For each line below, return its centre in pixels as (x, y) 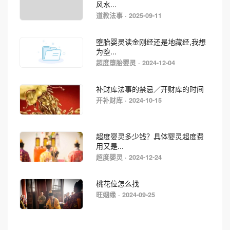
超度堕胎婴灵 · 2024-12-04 (135, 62)
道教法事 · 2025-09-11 (129, 15)
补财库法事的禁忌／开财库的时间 (150, 89)
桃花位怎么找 (117, 183)
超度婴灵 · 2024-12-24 (129, 157)
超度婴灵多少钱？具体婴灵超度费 (150, 136)
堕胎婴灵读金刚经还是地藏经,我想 (151, 42)
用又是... (110, 146)
